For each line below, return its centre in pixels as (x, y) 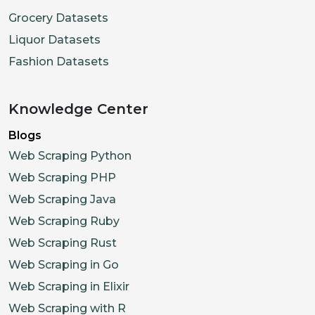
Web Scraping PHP (62, 178)
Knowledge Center (78, 109)
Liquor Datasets (54, 40)
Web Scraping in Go (64, 265)
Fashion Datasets (59, 62)
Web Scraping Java (62, 200)
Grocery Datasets (58, 18)
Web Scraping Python (70, 156)
